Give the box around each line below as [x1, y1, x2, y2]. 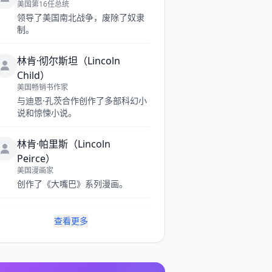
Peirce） [16, 152, 55, 165]
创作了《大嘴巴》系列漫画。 [16, 178, 127, 189]
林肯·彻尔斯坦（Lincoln [16, 54, 120, 67]
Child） [16, 69, 50, 82]
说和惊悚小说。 [16, 107, 76, 118]
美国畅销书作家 [16, 82, 68, 92]
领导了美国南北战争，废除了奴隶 [16, 12, 144, 23]
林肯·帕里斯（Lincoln [16, 137, 110, 151]
